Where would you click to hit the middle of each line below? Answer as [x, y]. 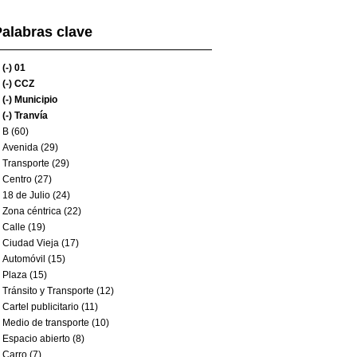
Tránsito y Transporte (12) [58, 291]
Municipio [35, 100]
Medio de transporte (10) [56, 323]
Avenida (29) [30, 147]
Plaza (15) [25, 275]
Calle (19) [24, 227]
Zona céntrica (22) [42, 211]
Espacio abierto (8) [43, 339]
